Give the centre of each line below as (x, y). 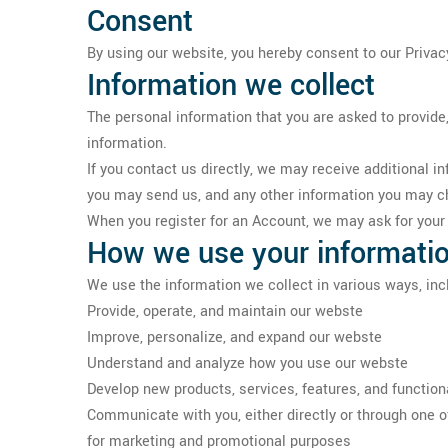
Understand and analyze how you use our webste (247, 363)
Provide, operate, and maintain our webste (225, 311)
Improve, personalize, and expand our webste (234, 337)
